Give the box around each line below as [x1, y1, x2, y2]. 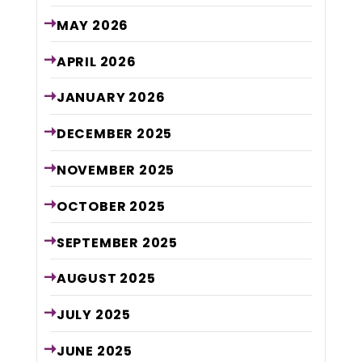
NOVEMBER [56, 161, 139, 180]
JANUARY [56, 88, 129, 107]
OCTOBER [56, 196, 130, 216]
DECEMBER [56, 124, 137, 144]
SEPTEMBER [56, 233, 142, 252]
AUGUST [56, 269, 120, 288]
